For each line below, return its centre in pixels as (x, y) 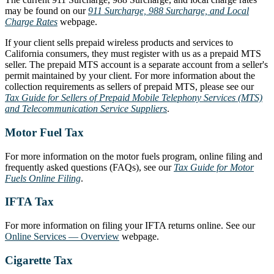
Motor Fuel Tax (44, 133)
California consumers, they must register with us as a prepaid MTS (133, 54)
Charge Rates (31, 22)
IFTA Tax (29, 202)
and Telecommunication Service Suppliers (86, 109)
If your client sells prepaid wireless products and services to (119, 43)
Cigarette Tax (39, 260)
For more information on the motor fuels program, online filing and (134, 156)
